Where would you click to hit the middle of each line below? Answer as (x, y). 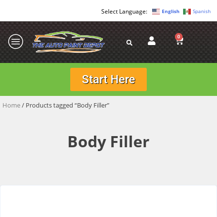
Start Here (108, 79)
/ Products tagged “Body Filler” (65, 105)
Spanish (202, 11)
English (171, 11)
